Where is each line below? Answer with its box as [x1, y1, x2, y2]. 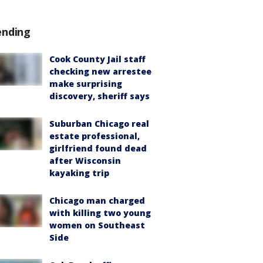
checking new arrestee [49, 66, 151, 77]
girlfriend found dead [49, 143, 147, 154]
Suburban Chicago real [49, 118, 149, 129]
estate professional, [49, 130, 140, 141]
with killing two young [49, 207, 151, 218]
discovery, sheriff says [49, 90, 150, 102]
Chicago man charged [49, 195, 145, 206]
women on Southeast [49, 220, 145, 231]
